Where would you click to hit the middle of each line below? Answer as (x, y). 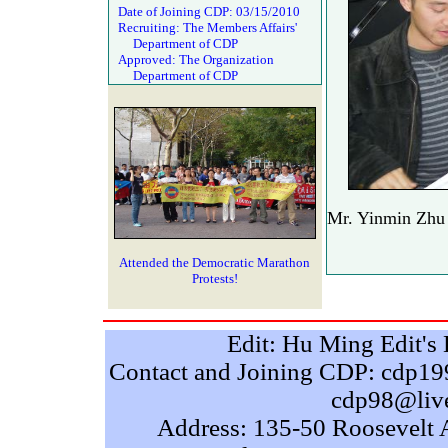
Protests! (214, 278)
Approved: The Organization (194, 59)
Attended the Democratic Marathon (214, 262)
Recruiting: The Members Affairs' (205, 27)
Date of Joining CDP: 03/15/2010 (207, 11)
